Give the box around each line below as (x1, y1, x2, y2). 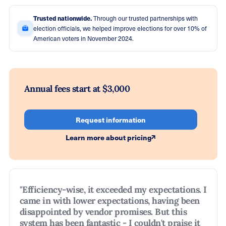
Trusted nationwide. (33, 13, 93, 23)
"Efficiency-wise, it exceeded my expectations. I (19, 184, 207, 196)
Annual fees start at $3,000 (24, 82, 130, 94)
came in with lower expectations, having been (19, 195, 200, 207)
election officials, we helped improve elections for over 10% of (33, 24, 207, 32)
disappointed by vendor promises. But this (19, 206, 187, 218)
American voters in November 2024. (33, 34, 134, 42)
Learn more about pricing (66, 132, 151, 142)
